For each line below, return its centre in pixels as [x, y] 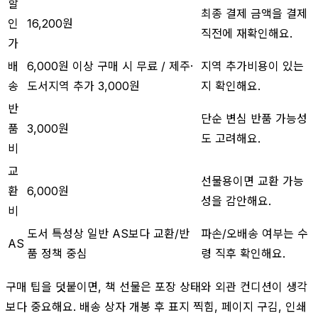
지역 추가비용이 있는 [252, 66]
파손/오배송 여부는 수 [254, 233]
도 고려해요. [231, 138]
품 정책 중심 [57, 253]
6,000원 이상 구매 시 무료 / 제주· [110, 66]
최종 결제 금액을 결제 [254, 13]
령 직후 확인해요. [243, 253]
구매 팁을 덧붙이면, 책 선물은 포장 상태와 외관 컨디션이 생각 [157, 286]
